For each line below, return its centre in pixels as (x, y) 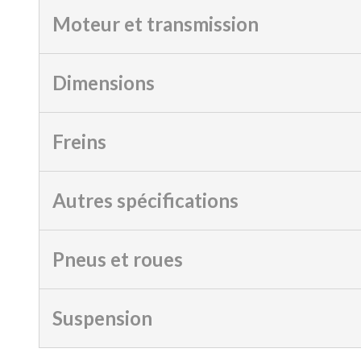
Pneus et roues (118, 259)
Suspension (102, 318)
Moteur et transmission (156, 24)
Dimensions (104, 83)
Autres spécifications (145, 200)
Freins (79, 141)
